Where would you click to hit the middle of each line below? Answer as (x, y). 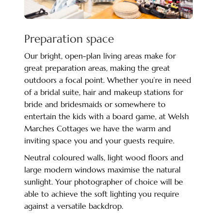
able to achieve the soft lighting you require (101, 194)
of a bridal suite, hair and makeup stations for (103, 92)
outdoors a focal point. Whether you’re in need (108, 80)
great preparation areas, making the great (97, 68)
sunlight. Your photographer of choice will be (103, 182)
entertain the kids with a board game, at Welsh (106, 116)
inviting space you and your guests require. (99, 140)
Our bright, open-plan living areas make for (100, 56)
